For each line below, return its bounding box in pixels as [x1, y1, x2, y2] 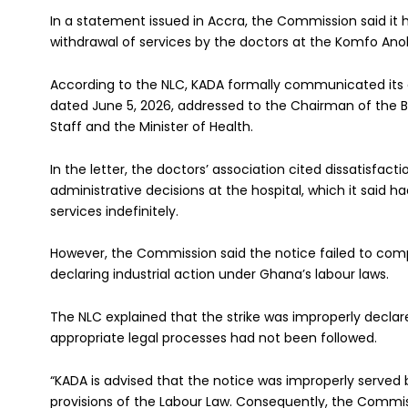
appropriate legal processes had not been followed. [50, 329, 377, 348]
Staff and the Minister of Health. [50, 117, 253, 136]
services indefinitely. [50, 201, 178, 220]
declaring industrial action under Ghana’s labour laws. [50, 265, 389, 284]
